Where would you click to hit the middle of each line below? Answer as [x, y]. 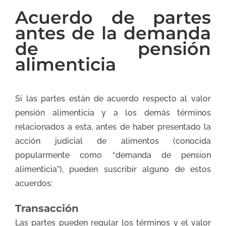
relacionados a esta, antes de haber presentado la [113, 127]
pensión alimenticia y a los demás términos [113, 112]
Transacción [47, 208]
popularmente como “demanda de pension [113, 155]
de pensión [113, 49]
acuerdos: [34, 183]
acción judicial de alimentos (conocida [113, 141]
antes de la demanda [113, 33]
